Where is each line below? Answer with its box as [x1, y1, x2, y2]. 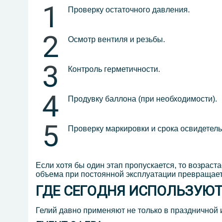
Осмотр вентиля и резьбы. [68, 35, 165, 44]
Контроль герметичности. [68, 65, 160, 74]
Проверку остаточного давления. [68, 5, 190, 14]
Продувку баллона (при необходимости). [68, 95, 217, 104]
